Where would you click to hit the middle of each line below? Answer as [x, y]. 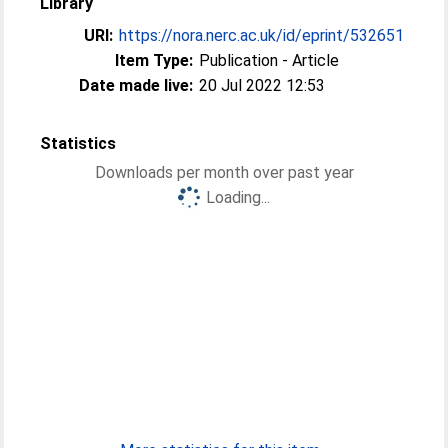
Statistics [78, 143]
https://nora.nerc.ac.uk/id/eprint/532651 [262, 35]
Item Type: [154, 60]
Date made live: [136, 85]
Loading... [238, 197]
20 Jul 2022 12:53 [262, 85]
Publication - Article [269, 60]
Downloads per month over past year [224, 172]
